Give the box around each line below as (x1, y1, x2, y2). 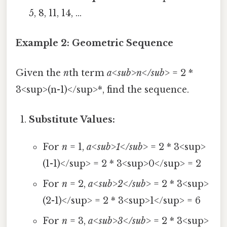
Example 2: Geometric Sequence (16, 37, 173, 49)
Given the (16, 67, 63, 79)
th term (69, 67, 107, 79)
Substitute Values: (29, 114, 116, 126)
